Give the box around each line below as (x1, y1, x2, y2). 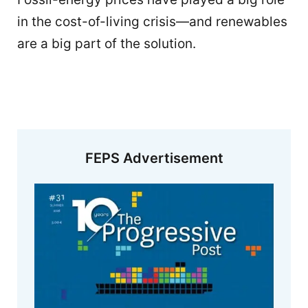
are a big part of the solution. (17, 35, 196, 52)
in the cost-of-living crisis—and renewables (17, 13, 287, 30)
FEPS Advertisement (85, 150, 223, 167)
